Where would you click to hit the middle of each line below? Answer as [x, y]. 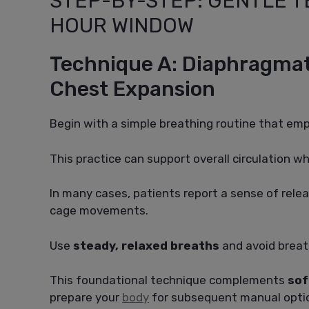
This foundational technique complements [169, 280]
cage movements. [99, 211]
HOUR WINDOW [122, 26]
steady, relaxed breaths [146, 245]
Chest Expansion [132, 89]
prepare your [86, 298]
